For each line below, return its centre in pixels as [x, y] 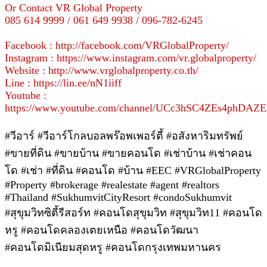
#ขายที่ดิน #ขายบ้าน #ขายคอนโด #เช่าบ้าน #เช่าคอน [128, 153]
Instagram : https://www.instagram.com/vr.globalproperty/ [131, 58]
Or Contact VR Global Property [74, 7]
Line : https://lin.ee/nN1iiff [63, 83]
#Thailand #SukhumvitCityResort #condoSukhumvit [118, 197]
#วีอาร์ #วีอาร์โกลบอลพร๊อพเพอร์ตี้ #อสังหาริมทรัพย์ [124, 136]
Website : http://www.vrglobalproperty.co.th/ [102, 70]
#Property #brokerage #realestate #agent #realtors [114, 184]
